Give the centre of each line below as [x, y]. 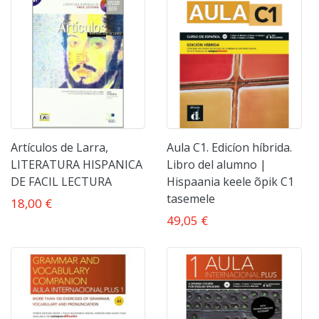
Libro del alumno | [217, 164]
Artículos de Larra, [59, 147]
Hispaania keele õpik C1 [231, 181]
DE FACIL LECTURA [61, 181]
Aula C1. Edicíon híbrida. [230, 147]
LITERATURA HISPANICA [77, 164]
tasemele [191, 198]
